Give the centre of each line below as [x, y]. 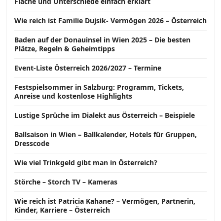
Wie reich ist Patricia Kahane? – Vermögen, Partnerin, [105, 201]
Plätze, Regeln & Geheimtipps [65, 49]
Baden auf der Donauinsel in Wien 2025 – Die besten [102, 40]
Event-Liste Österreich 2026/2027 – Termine [88, 68]
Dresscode [32, 144]
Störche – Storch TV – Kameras [66, 182]
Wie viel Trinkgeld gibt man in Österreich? [86, 163]
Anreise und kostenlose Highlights [73, 96]
